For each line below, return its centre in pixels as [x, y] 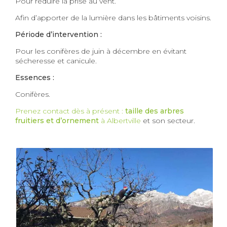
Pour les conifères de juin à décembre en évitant [101, 51]
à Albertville [120, 120]
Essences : [35, 77]
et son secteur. [168, 120]
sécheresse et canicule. [56, 61]
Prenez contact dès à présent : [70, 111]
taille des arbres [155, 111]
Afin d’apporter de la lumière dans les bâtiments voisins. [113, 17]
